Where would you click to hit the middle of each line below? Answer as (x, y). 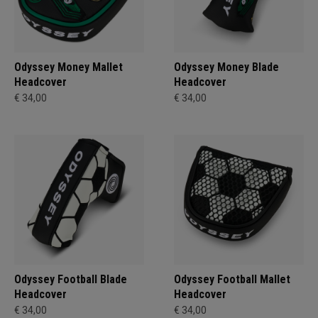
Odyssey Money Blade (226, 67)
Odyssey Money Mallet (68, 67)
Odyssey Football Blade (71, 279)
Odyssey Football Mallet (232, 279)
